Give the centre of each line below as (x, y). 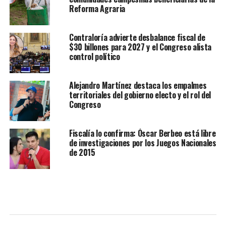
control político (94, 57)
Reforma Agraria (97, 9)
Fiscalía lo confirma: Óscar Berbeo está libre (142, 133)
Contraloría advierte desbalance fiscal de (137, 38)
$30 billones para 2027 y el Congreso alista (140, 47)
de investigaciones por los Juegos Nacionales (143, 143)
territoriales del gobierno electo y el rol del (140, 95)
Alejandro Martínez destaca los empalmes (138, 86)
